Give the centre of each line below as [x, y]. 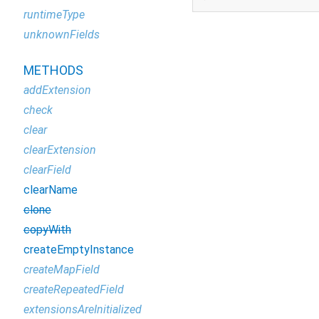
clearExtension [60, 150]
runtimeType [54, 15]
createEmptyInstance [79, 250]
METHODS [53, 70]
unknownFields [62, 35]
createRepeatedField [74, 289]
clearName [51, 190]
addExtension [57, 90]
